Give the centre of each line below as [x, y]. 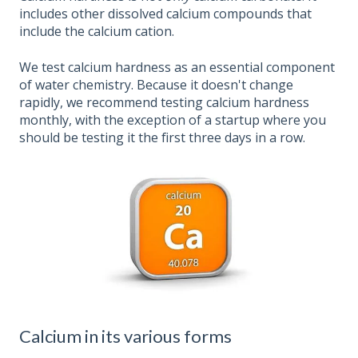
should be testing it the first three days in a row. [162, 137]
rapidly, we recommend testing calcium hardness [164, 102]
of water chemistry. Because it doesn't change [156, 84]
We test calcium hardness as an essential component [177, 67]
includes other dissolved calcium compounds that [165, 14]
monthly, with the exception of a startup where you [173, 119]
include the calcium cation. [97, 32]
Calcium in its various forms [125, 336]
